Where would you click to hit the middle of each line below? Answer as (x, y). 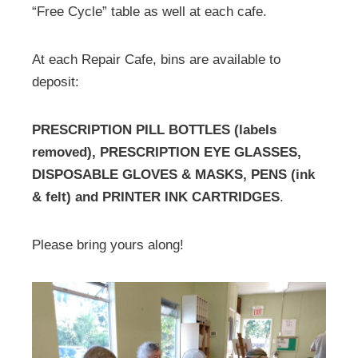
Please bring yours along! (112, 245)
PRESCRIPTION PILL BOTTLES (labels (154, 129)
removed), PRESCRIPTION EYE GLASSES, (167, 152)
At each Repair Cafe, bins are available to (156, 59)
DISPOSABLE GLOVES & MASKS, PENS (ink (173, 174)
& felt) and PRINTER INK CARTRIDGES (156, 197)
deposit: (58, 82)
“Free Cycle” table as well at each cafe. (151, 11)
